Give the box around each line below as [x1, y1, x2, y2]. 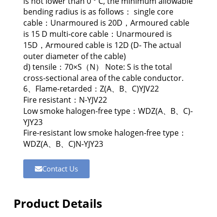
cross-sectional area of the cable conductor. [23, 73, 184, 83]
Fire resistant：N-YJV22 [23, 94, 107, 105]
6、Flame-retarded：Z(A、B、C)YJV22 [23, 83, 159, 94]
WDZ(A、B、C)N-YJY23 [23, 139, 103, 149]
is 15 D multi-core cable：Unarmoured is [23, 29, 172, 39]
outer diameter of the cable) [23, 51, 126, 62]
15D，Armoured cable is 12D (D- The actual [23, 40, 181, 50]
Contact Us [42, 164, 78, 173]
